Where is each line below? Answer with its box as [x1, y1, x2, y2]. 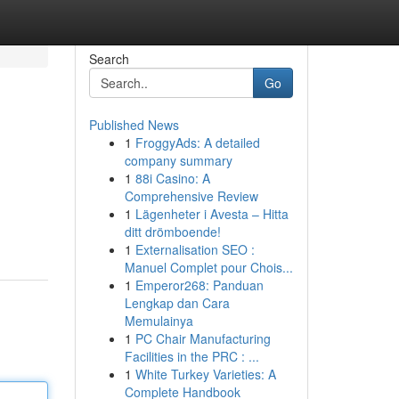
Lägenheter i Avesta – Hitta [134, 205, 289, 223]
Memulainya [124, 312, 193, 330]
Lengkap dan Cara [124, 294, 230, 312]
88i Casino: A [134, 169, 210, 187]
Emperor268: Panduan [134, 276, 264, 294]
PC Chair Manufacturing [134, 330, 271, 347]
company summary [124, 151, 232, 169]
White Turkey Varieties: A [134, 365, 276, 383]
